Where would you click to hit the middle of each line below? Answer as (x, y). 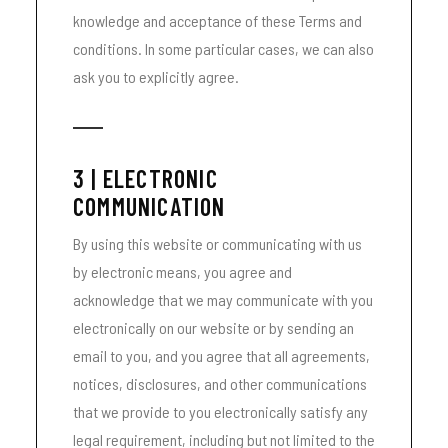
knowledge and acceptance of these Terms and (217, 20)
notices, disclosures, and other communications (220, 383)
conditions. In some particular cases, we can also (223, 48)
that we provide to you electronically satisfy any (220, 411)
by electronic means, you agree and (182, 271)
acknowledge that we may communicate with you (223, 299)
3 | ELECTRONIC (145, 178)
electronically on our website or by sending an (213, 327)
